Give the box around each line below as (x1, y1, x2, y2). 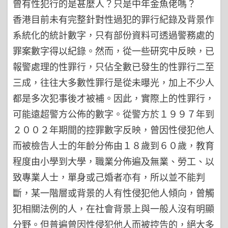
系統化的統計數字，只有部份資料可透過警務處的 (13, 29, 214, 41)
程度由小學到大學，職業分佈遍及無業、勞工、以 (13, 155, 214, 167)
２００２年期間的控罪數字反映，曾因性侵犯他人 (13, 124, 214, 136)
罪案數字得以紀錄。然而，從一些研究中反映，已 (13, 45, 214, 57)
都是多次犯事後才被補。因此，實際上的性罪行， (13, 92, 214, 104)
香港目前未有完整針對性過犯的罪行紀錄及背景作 (13, 13, 214, 25)
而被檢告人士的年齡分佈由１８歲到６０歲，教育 (13, 139, 214, 152)
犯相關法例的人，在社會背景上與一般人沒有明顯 (13, 203, 214, 215)
